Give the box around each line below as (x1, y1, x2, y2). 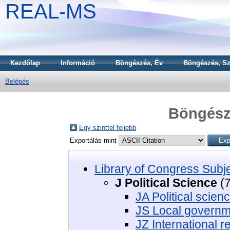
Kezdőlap (10, 59, 40, 67)
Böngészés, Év (116, 59, 163, 67)
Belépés (5, 78, 29, 85)
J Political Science (115, 176, 217, 189)
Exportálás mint (70, 136, 119, 144)
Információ (61, 59, 95, 67)
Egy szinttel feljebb (79, 123, 136, 131)
